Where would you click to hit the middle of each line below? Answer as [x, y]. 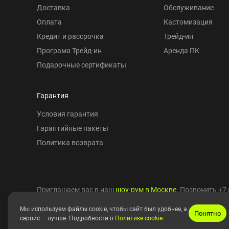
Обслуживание [189, 7]
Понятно [208, 213]
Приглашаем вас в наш [76, 189]
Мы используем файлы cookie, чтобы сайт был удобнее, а [104, 209]
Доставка [53, 7]
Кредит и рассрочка [70, 36]
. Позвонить [197, 189]
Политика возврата [70, 142]
